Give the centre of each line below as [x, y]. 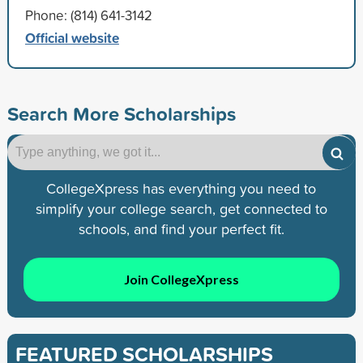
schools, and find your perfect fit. [181, 228]
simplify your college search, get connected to [181, 208]
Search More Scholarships [121, 113]
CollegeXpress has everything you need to [181, 188]
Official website [72, 37]
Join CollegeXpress [181, 280]
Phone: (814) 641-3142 [88, 15]
